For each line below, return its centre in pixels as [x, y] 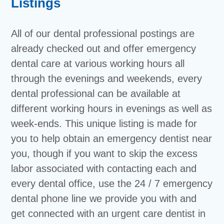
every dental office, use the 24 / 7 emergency [112, 183]
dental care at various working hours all [98, 63]
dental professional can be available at [96, 93]
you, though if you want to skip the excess [104, 153]
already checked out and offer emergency [104, 48]
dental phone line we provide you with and [104, 198]
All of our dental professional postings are [103, 33]
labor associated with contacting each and [104, 168]
